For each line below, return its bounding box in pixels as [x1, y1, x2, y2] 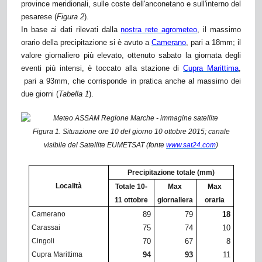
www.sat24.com [166, 141, 216, 150]
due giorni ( [21, 89, 58, 99]
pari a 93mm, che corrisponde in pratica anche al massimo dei [24, 77, 242, 86]
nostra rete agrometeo [120, 25, 198, 35]
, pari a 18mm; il [186, 38, 241, 47]
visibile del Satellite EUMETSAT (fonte [44, 141, 166, 150]
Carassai [32, 223, 61, 232]
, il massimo [197, 25, 242, 35]
